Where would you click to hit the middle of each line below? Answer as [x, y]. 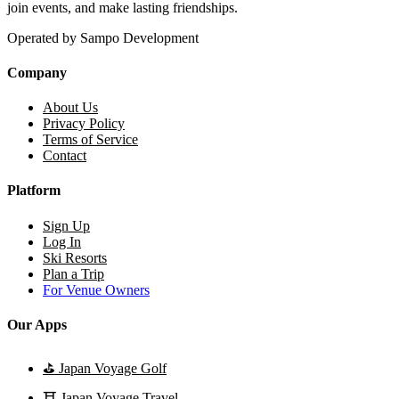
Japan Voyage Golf [113, 369]
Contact [65, 156]
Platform [34, 191]
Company [37, 72]
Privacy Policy [84, 124]
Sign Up [66, 225]
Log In [62, 241]
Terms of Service [90, 140]
